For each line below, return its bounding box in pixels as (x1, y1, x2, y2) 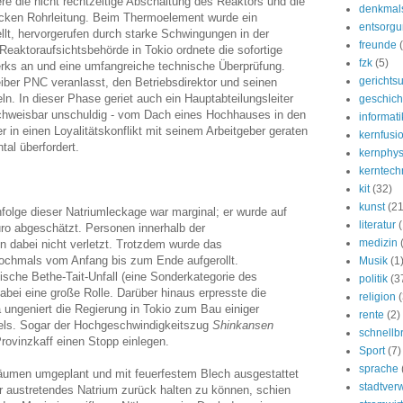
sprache (359, 363, 399, 375)
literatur (359, 219, 396, 231)
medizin (359, 237, 398, 249)
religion (359, 291, 396, 303)
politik (359, 273, 388, 285)
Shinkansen (212, 318, 273, 332)
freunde (359, 39, 397, 51)
